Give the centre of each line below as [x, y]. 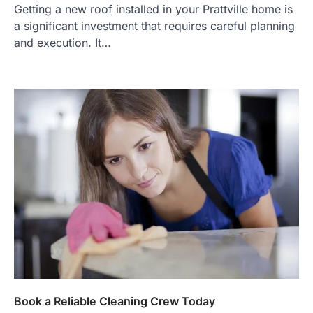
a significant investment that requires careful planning [154, 26]
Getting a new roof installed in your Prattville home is [153, 9]
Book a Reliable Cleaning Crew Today [115, 301]
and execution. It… [63, 43]
